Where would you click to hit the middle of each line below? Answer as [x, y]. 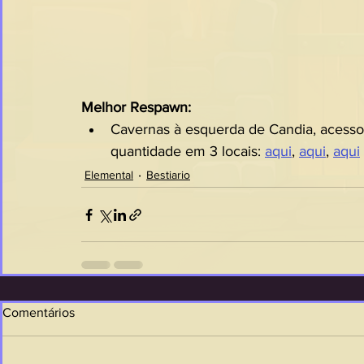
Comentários [39, 312]
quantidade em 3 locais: [188, 151]
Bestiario [168, 174]
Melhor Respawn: [136, 107]
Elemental [109, 174]
